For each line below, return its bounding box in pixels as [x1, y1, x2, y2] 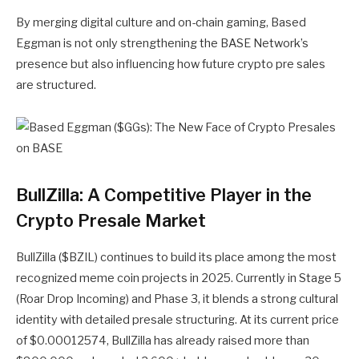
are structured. [16, 78, 96, 93]
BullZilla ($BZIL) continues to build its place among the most [16, 249, 337, 264]
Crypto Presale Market [16, 210, 206, 232]
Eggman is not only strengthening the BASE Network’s [16, 36, 309, 51]
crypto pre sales [237, 57, 325, 72]
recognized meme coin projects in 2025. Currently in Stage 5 [16, 270, 341, 285]
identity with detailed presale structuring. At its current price [16, 312, 339, 327]
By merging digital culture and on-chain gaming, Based [16, 15, 306, 30]
